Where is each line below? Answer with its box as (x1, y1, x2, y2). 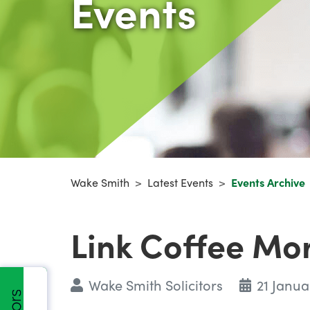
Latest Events (147, 174, 213, 190)
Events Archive (231, 174, 305, 190)
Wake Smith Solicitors (88, 274, 223, 295)
